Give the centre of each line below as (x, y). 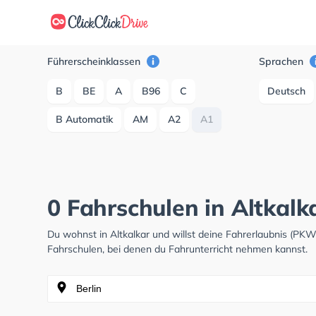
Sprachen (283, 61)
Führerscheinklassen (96, 61)
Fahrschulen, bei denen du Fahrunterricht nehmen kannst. (178, 249)
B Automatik (85, 119)
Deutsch (287, 91)
